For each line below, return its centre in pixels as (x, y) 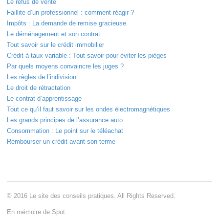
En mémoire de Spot (36, 212)
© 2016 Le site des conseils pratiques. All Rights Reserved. (91, 196)
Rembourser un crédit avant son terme (61, 141)
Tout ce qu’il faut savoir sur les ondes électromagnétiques (88, 109)
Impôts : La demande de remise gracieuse (66, 23)
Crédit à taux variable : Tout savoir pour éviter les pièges (87, 55)
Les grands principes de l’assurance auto (65, 120)
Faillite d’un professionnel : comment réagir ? (70, 12)
